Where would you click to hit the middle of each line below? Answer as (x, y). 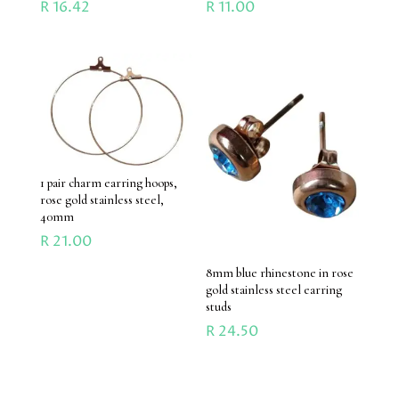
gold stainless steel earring (274, 289)
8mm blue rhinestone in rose (280, 273)
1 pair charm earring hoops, (108, 183)
